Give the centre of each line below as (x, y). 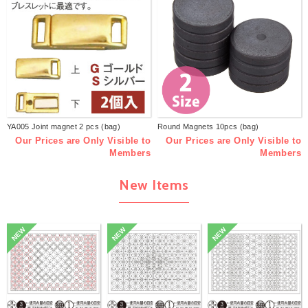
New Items (154, 185)
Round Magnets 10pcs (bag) (208, 127)
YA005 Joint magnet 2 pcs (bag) (64, 127)
